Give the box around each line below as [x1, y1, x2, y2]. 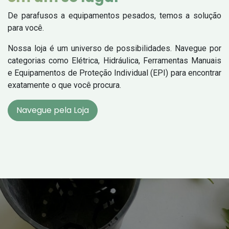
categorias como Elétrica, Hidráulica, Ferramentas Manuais [8, 55, 221, 65]
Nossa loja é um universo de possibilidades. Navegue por [8, 43, 221, 53]
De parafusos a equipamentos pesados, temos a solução [8, 10, 221, 20]
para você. [8, 22, 44, 33]
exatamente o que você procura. [8, 80, 121, 90]
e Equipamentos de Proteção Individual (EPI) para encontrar [8, 67, 221, 78]
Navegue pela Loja [16, 104, 89, 116]
